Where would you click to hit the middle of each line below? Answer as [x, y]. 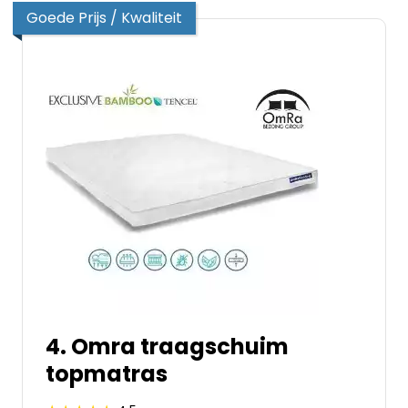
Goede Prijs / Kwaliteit [104, 18]
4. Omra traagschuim [167, 347]
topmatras [107, 374]
